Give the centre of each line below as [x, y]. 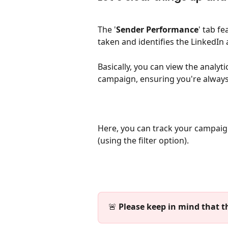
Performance [172, 30]
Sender [130, 30]
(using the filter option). [143, 140]
